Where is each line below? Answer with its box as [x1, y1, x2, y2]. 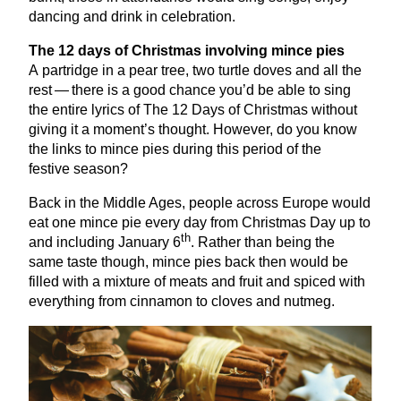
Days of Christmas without [188, 102, 357, 118]
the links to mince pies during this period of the [29, 141, 321, 158]
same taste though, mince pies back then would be [29, 254, 348, 270]
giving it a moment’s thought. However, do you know [29, 122, 357, 138]
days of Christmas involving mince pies [74, 43, 345, 59]
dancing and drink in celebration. [29, 9, 235, 25]
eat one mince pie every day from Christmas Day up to [29, 215, 371, 231]
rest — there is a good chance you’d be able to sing [29, 82, 351, 98]
